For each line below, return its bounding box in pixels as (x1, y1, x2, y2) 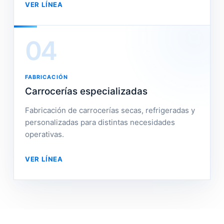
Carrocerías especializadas (24, 85, 147, 97)
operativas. (24, 129, 64, 139)
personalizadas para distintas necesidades (24, 117, 175, 127)
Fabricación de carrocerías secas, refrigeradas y (24, 105, 195, 115)
